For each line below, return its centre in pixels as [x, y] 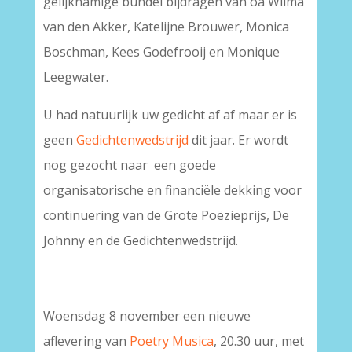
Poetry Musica [171, 341]
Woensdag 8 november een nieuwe [147, 316]
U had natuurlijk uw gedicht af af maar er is [170, 115]
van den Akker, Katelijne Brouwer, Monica [166, 27]
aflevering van [86, 341]
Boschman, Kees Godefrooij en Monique [161, 52]
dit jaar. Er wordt [238, 140]
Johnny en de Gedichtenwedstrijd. [140, 240]
